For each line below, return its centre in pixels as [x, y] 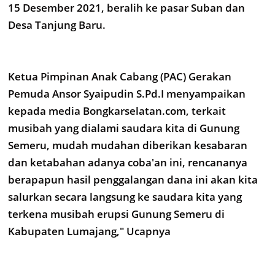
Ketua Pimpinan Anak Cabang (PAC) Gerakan [120, 76]
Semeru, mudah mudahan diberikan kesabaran [128, 145]
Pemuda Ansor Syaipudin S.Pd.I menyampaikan [127, 94]
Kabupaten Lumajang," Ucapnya [89, 231]
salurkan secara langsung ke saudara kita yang [125, 197]
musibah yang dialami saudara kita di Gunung [124, 128]
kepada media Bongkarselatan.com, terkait [117, 111]
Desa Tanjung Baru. [57, 25]
